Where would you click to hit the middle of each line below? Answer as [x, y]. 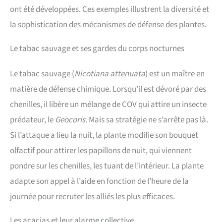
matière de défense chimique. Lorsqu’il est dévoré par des [108, 89]
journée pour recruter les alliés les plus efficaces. [92, 197]
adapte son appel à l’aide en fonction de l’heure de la [99, 182]
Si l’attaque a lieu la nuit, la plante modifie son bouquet [104, 136]
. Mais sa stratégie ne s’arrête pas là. [147, 120]
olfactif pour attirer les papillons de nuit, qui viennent [101, 151]
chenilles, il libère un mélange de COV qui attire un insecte [108, 105]
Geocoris [70, 120]
